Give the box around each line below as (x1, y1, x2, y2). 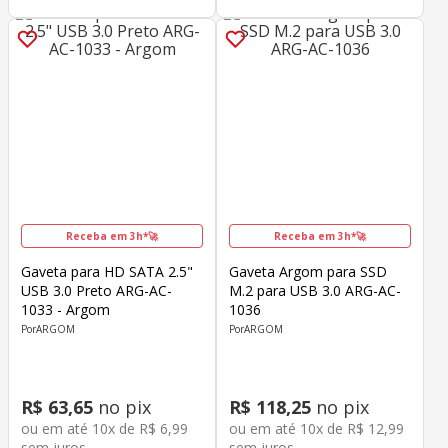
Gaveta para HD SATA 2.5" (21, 262, 193, 282)
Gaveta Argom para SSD (229, 262, 387, 282)
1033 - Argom (21, 300, 110, 320)
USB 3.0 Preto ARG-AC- (21, 281, 172, 301)
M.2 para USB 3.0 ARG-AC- (229, 281, 401, 301)
